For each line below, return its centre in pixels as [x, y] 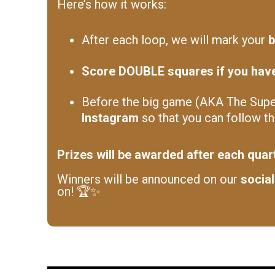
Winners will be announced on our [149, 179]
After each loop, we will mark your [175, 40]
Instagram [112, 118]
